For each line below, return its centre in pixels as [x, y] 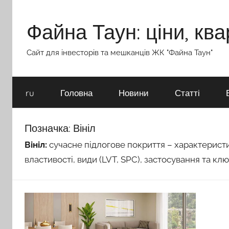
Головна [76, 93]
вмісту [25, 36]
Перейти [30, 7]
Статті [187, 93]
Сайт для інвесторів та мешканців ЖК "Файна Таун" [120, 53]
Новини [133, 93]
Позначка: [49, 128]
